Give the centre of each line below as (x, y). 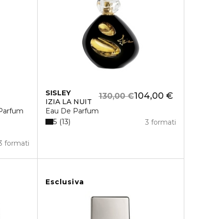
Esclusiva (65, 182)
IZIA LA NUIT (68, 102)
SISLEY (58, 93)
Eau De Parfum (72, 111)
